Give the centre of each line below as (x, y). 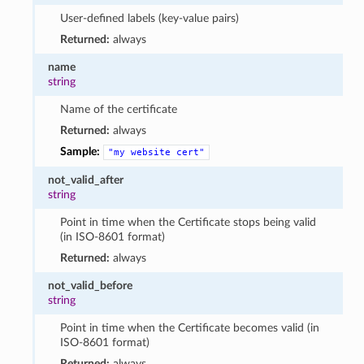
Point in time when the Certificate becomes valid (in (189, 327)
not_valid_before (91, 285)
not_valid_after (86, 180)
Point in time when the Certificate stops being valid (188, 222)
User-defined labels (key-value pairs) (149, 18)
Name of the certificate (118, 109)
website (150, 152)
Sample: (80, 151)
